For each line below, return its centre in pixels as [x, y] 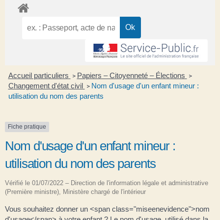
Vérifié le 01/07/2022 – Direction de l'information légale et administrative [107, 183]
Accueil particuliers [39, 76]
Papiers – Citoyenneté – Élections [132, 76]
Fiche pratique [27, 127]
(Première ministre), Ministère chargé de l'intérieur [75, 192]
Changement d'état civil [46, 86]
